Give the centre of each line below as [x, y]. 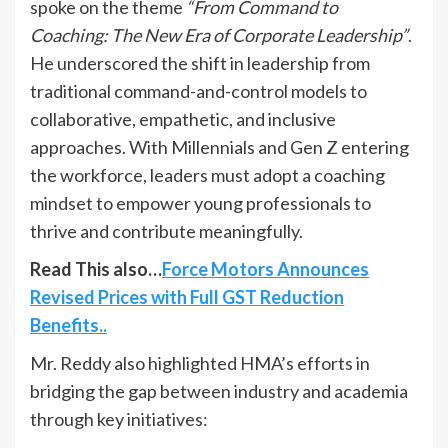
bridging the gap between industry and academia [219, 390]
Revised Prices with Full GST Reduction [187, 296]
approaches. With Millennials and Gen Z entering [219, 146]
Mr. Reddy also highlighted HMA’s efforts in [200, 362]
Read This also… [96, 268]
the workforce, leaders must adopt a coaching [207, 174]
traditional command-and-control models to [198, 90]
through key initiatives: [119, 418]
